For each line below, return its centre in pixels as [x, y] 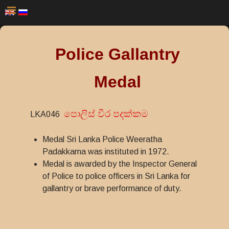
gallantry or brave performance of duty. [112, 188]
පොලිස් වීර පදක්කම [106, 114]
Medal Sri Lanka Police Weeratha [102, 139]
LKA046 [47, 114]
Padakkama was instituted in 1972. [106, 152]
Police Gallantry [118, 54]
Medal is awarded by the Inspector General [120, 164]
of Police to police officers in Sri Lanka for [116, 176]
